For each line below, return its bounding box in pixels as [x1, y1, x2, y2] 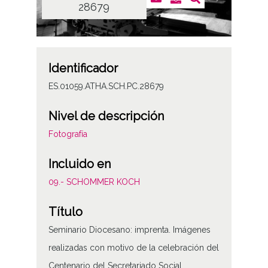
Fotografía [48, 129, 87, 139]
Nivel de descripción [48, 108, 164, 123]
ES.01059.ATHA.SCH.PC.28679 [48, 81, 164, 91]
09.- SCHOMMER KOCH [48, 176, 140, 187]
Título [48, 204, 83, 219]
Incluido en [48, 156, 111, 171]
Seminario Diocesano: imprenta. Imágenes [48, 224, 211, 234]
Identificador [48, 60, 118, 75]
